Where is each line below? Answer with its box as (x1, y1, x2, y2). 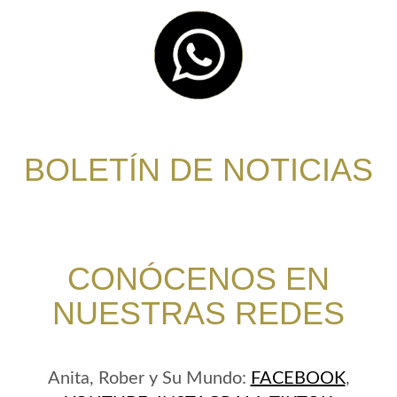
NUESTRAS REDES (52, 295, 345, 331)
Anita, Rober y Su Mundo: (47, 370, 251, 387)
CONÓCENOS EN (67, 261, 330, 297)
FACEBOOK (250, 370, 346, 387)
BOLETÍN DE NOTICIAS (24, 152, 373, 188)
